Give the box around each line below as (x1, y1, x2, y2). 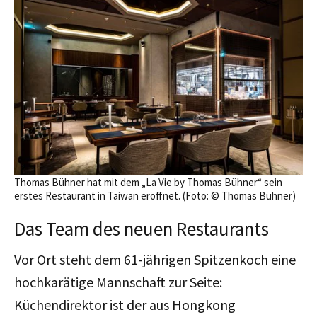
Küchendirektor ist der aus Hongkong (14, 295, 236, 313)
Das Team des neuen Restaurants (14, 216, 269, 241)
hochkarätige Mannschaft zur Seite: (14, 272, 222, 291)
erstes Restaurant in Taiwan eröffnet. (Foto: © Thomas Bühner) (14, 188, 296, 202)
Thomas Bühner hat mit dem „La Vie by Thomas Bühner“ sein (14, 175, 282, 189)
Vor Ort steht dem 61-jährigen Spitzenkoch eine (14, 250, 296, 268)
